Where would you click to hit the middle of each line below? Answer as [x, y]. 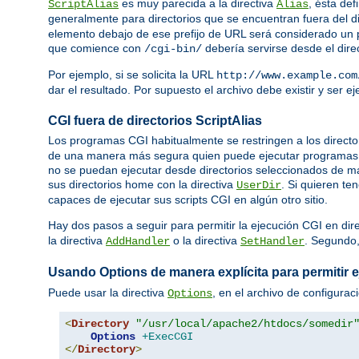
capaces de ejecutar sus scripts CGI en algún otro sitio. [188, 200]
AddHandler [138, 242]
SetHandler [272, 242]
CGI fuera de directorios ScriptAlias [155, 121]
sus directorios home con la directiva [142, 185]
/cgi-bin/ [173, 49]
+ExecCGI [167, 336]
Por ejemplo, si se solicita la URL [132, 75]
